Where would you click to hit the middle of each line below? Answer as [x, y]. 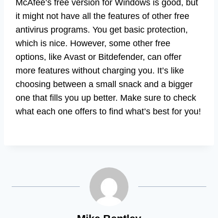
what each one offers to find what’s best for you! [108, 111]
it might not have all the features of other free [102, 16]
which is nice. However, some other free [93, 43]
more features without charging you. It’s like [100, 70]
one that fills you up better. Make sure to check [106, 98]
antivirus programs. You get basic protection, [102, 29]
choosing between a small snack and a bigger [104, 84]
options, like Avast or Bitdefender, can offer [99, 57]
